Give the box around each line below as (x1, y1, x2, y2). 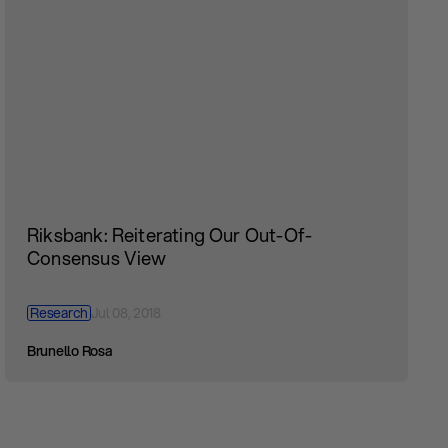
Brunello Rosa (27, 341, 112, 362)
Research (30, 302, 89, 323)
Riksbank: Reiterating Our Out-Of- (27, 222, 313, 249)
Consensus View (27, 245, 167, 272)
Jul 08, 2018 (91, 302, 161, 323)
